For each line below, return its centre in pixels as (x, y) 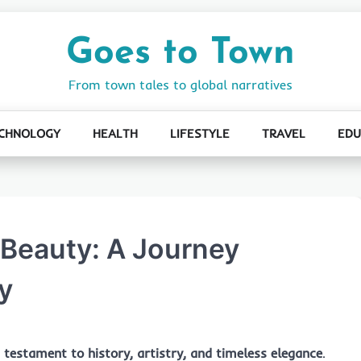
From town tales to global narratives (180, 85)
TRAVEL (283, 133)
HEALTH (115, 133)
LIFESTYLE (199, 133)
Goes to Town (180, 54)
